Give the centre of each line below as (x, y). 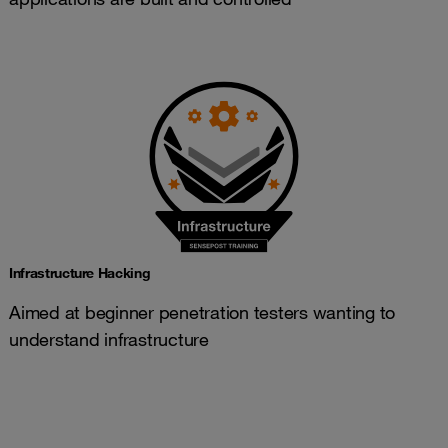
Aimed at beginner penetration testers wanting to (202, 312)
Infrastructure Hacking (80, 273)
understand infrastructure (109, 339)
